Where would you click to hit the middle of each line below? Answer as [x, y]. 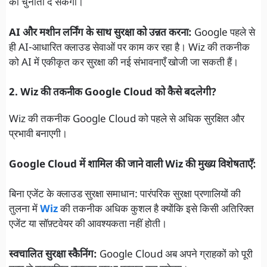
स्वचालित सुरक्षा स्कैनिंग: [53, 255]
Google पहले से [223, 33]
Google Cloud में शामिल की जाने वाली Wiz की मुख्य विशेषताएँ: [133, 165]
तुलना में [24, 210]
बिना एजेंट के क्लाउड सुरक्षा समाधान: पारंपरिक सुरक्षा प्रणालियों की [125, 195]
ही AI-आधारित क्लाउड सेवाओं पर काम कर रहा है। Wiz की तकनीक [129, 48]
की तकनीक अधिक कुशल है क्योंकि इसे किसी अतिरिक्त [157, 210]
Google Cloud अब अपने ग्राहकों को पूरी [175, 255]
